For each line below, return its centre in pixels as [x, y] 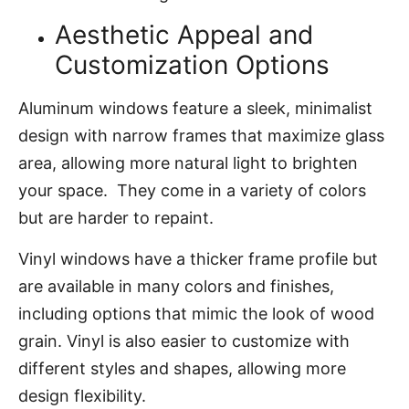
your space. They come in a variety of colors [192, 191]
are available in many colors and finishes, [176, 286]
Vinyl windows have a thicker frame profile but [198, 258]
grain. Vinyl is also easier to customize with [184, 341]
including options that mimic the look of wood [196, 313]
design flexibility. [82, 395]
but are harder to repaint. [118, 218]
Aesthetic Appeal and [184, 35]
